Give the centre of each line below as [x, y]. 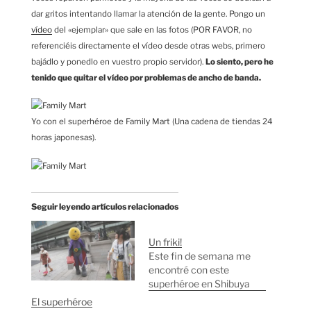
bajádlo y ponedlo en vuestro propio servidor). [118, 61]
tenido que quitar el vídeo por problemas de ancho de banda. [146, 77]
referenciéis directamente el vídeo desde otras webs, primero [148, 45]
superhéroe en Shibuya [199, 284]
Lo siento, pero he [239, 61]
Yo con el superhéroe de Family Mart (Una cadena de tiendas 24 [152, 122]
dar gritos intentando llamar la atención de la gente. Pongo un [148, 14]
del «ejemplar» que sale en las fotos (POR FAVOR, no [152, 30]
